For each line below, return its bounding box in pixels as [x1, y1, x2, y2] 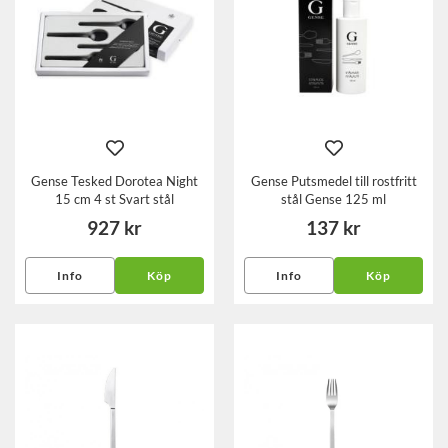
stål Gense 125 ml [281, 190, 386, 207]
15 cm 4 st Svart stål [55, 190, 174, 207]
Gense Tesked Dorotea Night [31, 172, 198, 189]
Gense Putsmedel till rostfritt [250, 172, 417, 189]
